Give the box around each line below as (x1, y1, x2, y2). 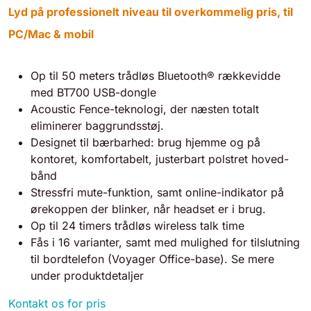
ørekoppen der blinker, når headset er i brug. (31, 202, 266, 217)
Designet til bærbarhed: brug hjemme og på (31, 135, 260, 150)
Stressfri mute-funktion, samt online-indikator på (31, 185, 284, 200)
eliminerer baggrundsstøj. (31, 119, 164, 133)
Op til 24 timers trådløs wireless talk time (31, 219, 244, 233)
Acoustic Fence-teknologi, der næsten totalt (31, 102, 259, 117)
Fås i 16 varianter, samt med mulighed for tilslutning (31, 235, 300, 250)
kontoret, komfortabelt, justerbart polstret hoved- (31, 152, 289, 167)
